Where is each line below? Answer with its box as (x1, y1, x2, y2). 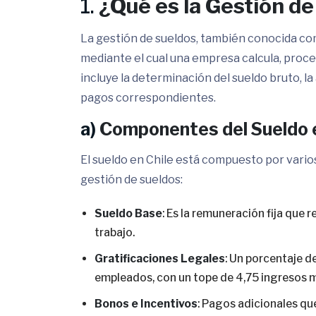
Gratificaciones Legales (95, 252, 225, 265)
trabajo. (95, 226, 135, 239)
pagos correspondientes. (80, 91, 216, 104)
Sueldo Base (95, 207, 162, 220)
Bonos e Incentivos (95, 297, 197, 310)
